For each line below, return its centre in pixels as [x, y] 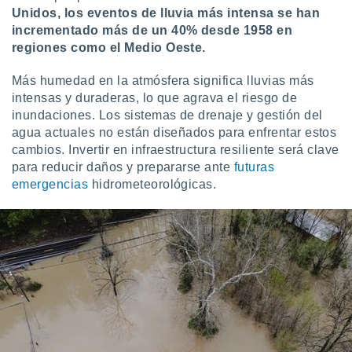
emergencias [50, 184]
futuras [254, 167]
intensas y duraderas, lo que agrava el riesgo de [155, 98]
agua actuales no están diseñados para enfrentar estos [174, 132]
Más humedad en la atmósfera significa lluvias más [163, 81]
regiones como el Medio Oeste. [109, 48]
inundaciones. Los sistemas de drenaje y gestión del [167, 115]
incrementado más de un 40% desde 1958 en [152, 30]
